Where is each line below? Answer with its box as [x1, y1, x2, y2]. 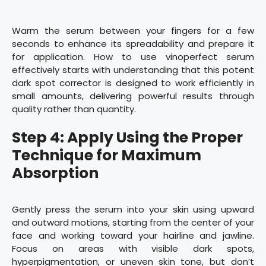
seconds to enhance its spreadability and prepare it [12, 37, 254, 50]
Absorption [12, 163, 99, 184]
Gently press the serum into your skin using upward [12, 203, 254, 216]
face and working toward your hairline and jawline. [12, 229, 254, 242]
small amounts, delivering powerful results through [12, 89, 254, 102]
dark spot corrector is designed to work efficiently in [12, 76, 254, 89]
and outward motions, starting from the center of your [12, 216, 254, 229]
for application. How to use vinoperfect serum [12, 50, 254, 63]
